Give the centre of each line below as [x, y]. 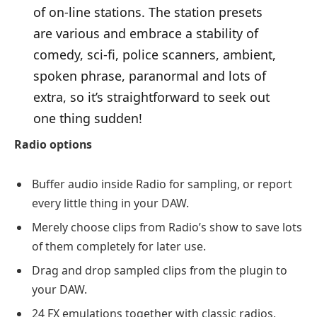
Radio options [53, 145]
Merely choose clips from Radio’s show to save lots [167, 227]
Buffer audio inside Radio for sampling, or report [162, 184]
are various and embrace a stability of [145, 34]
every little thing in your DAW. [110, 203]
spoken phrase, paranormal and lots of [149, 76]
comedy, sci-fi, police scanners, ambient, [154, 55]
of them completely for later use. [119, 246]
